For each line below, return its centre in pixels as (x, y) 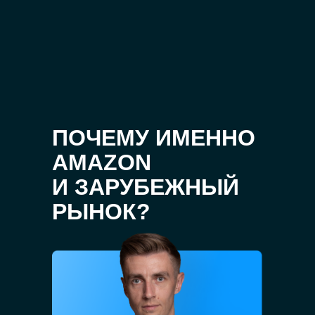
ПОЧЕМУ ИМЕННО (154, 138)
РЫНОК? (101, 212)
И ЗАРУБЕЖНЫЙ (146, 187)
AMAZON (102, 162)
